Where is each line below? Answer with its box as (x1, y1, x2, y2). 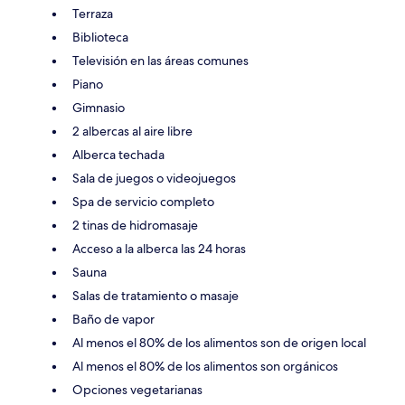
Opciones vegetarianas (72, 381, 202, 398)
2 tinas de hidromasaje (72, 216, 198, 233)
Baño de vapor (72, 310, 155, 327)
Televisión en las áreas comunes (72, 52, 249, 69)
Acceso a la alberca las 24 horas (72, 240, 246, 257)
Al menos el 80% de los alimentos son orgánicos (72, 357, 338, 374)
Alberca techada (72, 146, 165, 163)
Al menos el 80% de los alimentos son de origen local (72, 334, 366, 351)
